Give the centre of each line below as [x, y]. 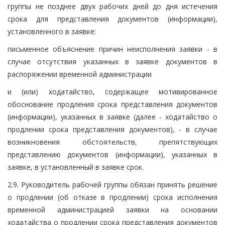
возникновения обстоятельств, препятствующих [113, 142]
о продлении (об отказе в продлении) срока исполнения [113, 197]
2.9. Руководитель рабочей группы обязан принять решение [113, 184]
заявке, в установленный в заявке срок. [76, 167]
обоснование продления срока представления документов [113, 104]
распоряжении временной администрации [80, 74]
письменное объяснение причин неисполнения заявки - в [113, 49]
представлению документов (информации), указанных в [113, 154]
